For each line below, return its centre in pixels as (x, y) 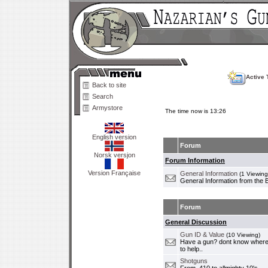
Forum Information (195, 160)
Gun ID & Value (202, 234)
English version (114, 137)
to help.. (191, 249)
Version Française (114, 173)
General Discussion (196, 222)
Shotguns (194, 261)
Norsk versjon (114, 155)
